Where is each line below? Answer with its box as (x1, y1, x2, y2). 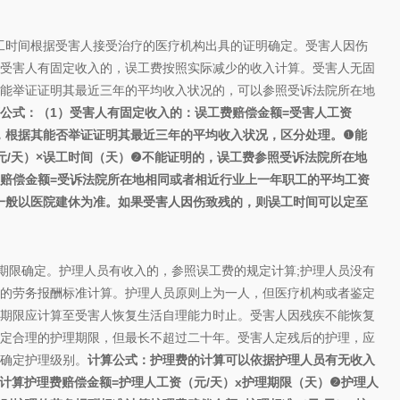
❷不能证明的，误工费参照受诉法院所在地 (130, 150, 367, 164)
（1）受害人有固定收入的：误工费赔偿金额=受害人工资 (37, 105, 352, 120)
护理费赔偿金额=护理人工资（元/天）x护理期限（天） (24, 375, 329, 389)
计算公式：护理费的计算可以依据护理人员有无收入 (87, 353, 375, 367)
